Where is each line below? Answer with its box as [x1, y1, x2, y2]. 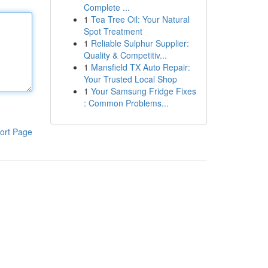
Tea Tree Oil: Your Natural [90, 13, 190, 25]
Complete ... [83, 1, 130, 13]
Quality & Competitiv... [83, 49, 167, 61]
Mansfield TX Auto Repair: [90, 61, 190, 73]
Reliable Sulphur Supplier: [90, 37, 189, 49]
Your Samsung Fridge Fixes [90, 85, 196, 97]
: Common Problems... [83, 97, 169, 109]
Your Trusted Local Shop [83, 73, 177, 85]
